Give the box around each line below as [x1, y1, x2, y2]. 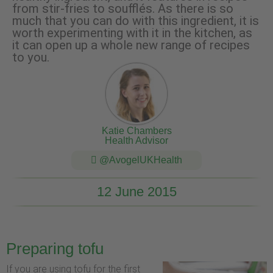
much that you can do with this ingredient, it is [12, 13, 259, 29]
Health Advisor [105, 135, 168, 146]
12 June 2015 [96, 183, 177, 199]
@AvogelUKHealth [97, 155, 182, 166]
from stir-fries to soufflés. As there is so [12, 1, 233, 16]
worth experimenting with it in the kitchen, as [12, 26, 252, 41]
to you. [12, 50, 49, 65]
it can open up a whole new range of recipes [12, 38, 250, 53]
